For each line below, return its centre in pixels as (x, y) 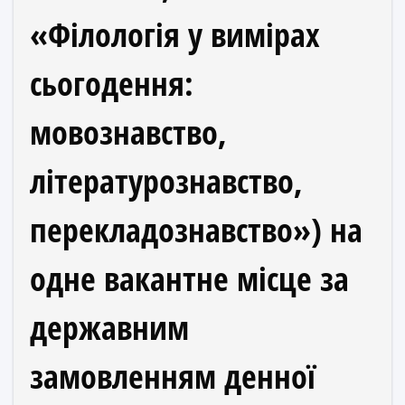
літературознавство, (166, 181)
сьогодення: (112, 84)
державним (109, 328)
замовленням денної (173, 377)
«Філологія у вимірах (175, 35)
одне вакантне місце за (189, 279)
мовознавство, (128, 132)
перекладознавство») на (196, 230)
